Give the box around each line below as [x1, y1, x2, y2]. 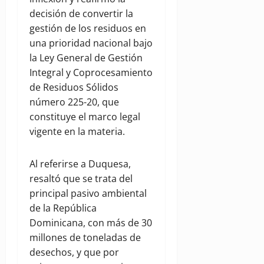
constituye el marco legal [29, 110, 140, 124]
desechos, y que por [29, 246, 119, 259]
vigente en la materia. [29, 125, 125, 138]
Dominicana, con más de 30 [29, 216, 152, 230]
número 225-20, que [29, 95, 119, 109]
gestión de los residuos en [29, 22, 146, 35]
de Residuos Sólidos [29, 81, 118, 94]
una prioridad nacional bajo [29, 37, 153, 50]
